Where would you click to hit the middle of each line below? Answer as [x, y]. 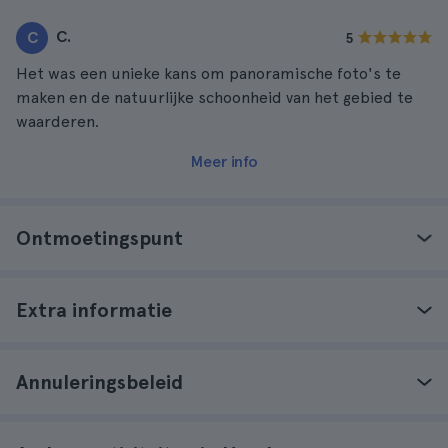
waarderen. [57, 121]
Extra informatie [94, 310]
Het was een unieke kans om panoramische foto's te [208, 73]
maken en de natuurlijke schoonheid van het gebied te [214, 97]
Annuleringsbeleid [99, 382]
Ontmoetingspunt [99, 238]
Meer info [224, 161]
